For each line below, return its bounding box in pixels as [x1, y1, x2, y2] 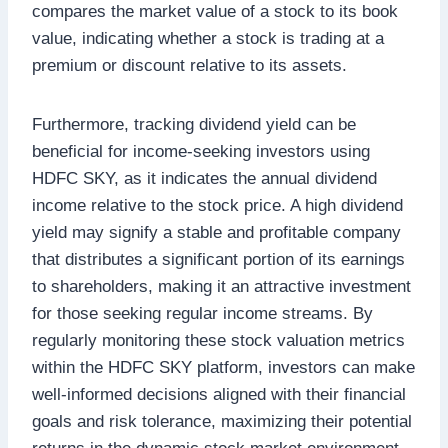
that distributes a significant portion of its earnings [32, 249, 405, 269]
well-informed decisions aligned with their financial [32, 384, 406, 404]
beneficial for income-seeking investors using [32, 141, 370, 161]
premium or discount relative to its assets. [32, 55, 347, 75]
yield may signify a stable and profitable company [32, 222, 401, 242]
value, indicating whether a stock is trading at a [32, 28, 384, 48]
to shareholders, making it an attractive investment [32, 276, 411, 296]
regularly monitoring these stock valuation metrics [32, 330, 405, 350]
